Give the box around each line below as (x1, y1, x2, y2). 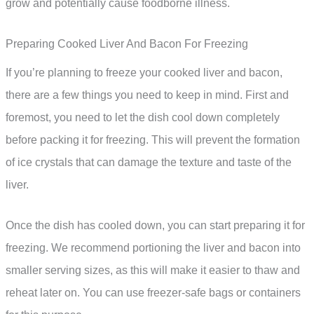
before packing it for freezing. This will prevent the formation (6, 134, 300, 146)
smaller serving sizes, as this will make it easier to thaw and (6, 264, 300, 276)
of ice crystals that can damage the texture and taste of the (6, 156, 292, 169)
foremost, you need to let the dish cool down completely (6, 111, 280, 124)
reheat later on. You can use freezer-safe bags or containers (6, 286, 301, 299)
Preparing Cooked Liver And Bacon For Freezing (6, 38, 248, 50)
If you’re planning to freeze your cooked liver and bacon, (6, 67, 282, 79)
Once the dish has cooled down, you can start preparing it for (6, 219, 305, 231)
